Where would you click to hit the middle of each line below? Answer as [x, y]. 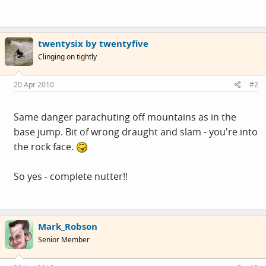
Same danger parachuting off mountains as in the [125, 117]
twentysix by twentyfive [93, 43]
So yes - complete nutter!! [71, 176]
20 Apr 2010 [34, 85]
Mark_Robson [68, 226]
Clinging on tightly [67, 56]
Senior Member [64, 240]
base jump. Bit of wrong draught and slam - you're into [136, 132]
